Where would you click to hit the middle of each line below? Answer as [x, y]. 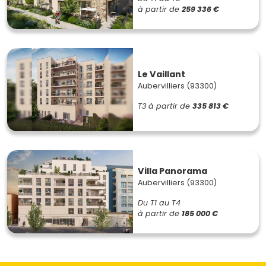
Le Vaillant [161, 74]
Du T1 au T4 [159, 202]
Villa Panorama [172, 171]
